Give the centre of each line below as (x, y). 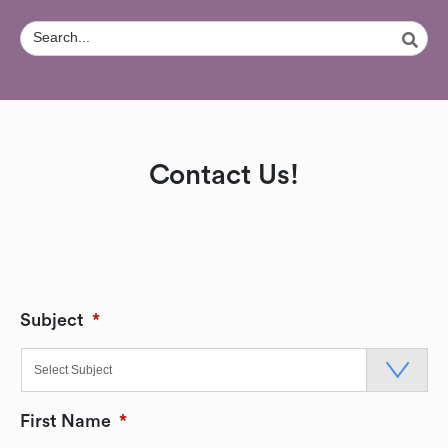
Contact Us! (224, 175)
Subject (52, 320)
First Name (65, 421)
